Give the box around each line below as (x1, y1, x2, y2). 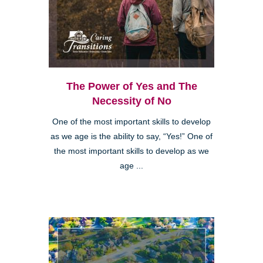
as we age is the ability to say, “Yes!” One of (50, 132, 213, 141)
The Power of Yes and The (66, 80, 197, 93)
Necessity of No (92, 95, 171, 107)
